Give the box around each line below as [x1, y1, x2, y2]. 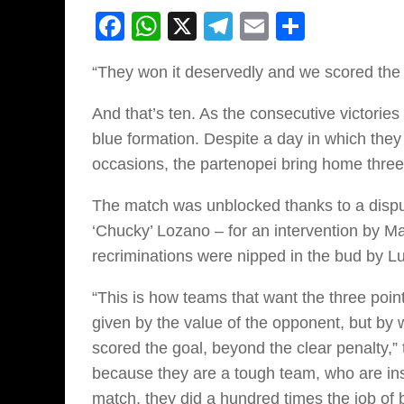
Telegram [233, 10, 353, 43]
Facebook [124, 10, 252, 43]
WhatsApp [161, 10, 294, 43]
